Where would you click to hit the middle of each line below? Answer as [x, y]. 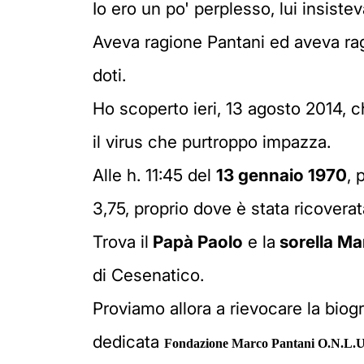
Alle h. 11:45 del [154, 175]
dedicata [128, 342]
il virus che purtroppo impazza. [212, 142]
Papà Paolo [196, 242]
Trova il [121, 242]
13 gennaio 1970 [282, 175]
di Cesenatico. [148, 275]
